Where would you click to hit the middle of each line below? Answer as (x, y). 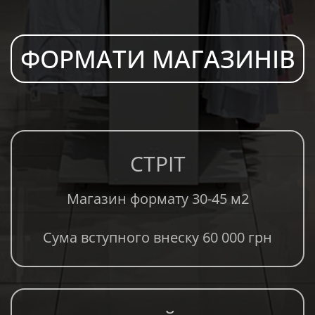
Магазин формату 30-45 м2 (157, 199)
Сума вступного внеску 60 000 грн (157, 238)
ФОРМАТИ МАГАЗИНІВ (157, 58)
